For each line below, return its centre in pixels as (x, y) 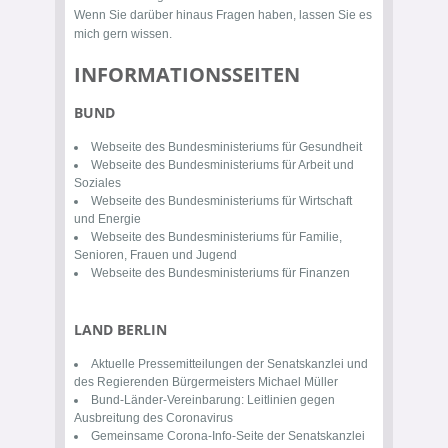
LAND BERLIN (120, 329)
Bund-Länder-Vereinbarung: (169, 400)
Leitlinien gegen (291, 400)
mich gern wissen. (123, 34)
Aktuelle (114, 364)
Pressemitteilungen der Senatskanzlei (241, 364)
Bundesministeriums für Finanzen (259, 273)
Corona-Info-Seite (215, 436)
